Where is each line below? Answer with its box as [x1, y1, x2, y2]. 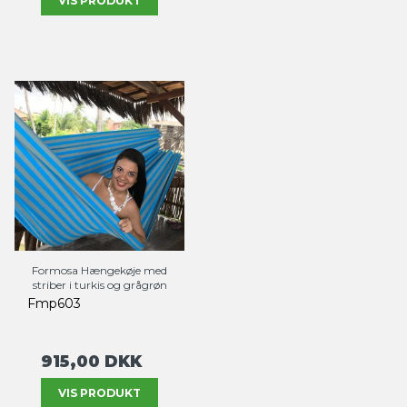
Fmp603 [27, 295, 81, 313]
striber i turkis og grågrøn [32, 278, 167, 293]
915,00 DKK [41, 352, 142, 372]
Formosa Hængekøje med [32, 263, 167, 278]
